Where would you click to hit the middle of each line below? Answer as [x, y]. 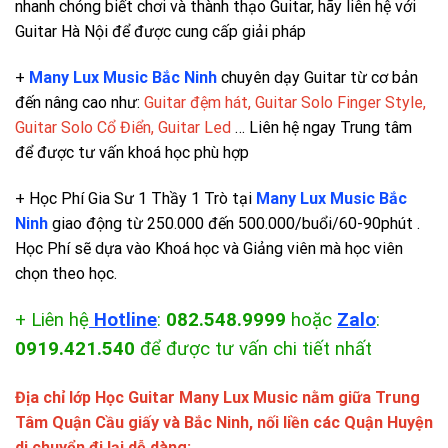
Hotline [123, 320]
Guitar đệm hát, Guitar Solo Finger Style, [285, 102]
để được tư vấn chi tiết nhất [253, 349]
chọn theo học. [66, 273]
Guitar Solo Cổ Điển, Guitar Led [125, 127]
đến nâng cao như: [79, 102]
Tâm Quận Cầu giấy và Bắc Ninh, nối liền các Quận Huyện [224, 423]
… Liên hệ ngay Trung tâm [323, 127]
